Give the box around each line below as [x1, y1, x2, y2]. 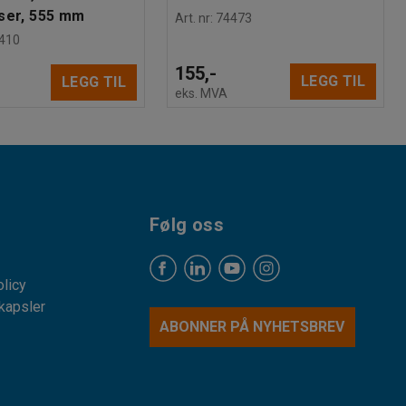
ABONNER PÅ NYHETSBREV [159, 317, 345, 335]
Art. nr [175, 10, 210, 25]
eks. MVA [175, 85, 227, 101]
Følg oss [149, 214, 225, 236]
